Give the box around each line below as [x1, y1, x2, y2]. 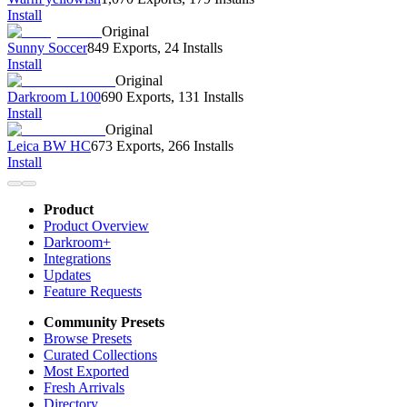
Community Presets [44, 314, 164, 331]
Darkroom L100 [7, 89, 101, 105]
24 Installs [164, 40, 223, 56]
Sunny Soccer [7, 40, 87, 56]
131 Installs [178, 89, 243, 105]
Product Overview [44, 218, 149, 234]
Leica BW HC [7, 138, 91, 154]
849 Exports [87, 40, 157, 56]
